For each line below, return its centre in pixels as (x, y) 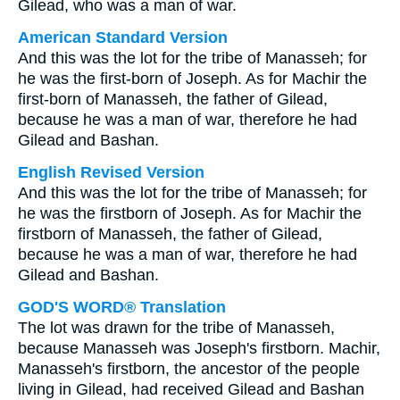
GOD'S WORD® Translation (122, 307)
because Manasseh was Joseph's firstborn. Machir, (199, 348)
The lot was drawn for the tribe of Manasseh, (176, 328)
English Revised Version (111, 172)
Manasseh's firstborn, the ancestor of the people (189, 369)
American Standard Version (123, 37)
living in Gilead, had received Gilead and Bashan (191, 389)
